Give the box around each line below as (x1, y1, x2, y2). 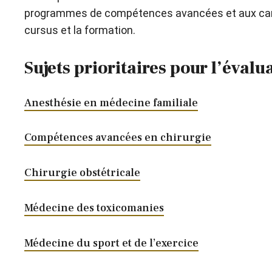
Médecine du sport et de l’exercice (24, 236, 199, 250)
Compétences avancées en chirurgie (24, 131, 211, 145)
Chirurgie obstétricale (24, 166, 140, 180)
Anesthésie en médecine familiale (24, 95, 198, 110)
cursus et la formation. (24, 23, 135, 36)
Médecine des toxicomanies (24, 200, 164, 215)
